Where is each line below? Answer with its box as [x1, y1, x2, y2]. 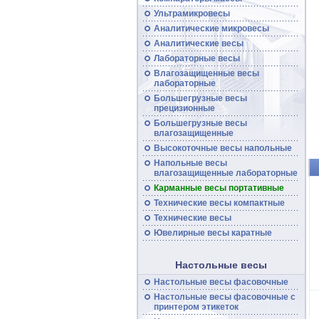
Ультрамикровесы [153, 9, 230, 19]
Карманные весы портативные [153, 183, 284, 193]
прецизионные [153, 103, 215, 113]
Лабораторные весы [153, 53, 240, 63]
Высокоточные [153, 143, 220, 153]
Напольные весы [153, 158, 227, 168]
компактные [231, 198, 285, 208]
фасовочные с [231, 292, 296, 302]
